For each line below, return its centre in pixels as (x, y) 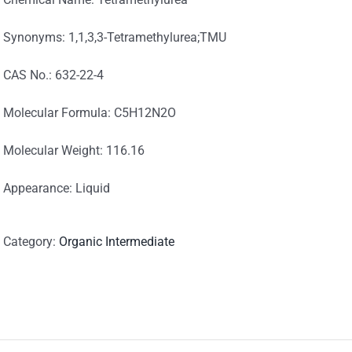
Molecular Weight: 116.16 (74, 150)
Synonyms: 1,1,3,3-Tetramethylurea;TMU (115, 37)
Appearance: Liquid (57, 188)
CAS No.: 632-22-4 (53, 75)
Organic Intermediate (117, 242)
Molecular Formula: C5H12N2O (90, 113)
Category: (31, 242)
